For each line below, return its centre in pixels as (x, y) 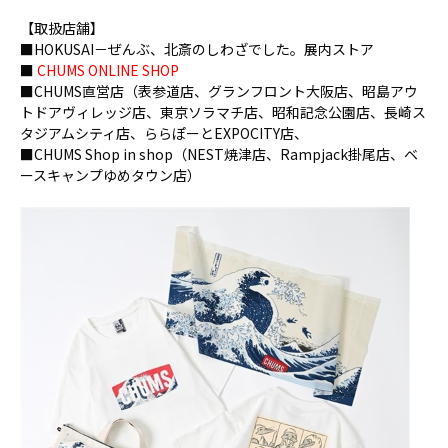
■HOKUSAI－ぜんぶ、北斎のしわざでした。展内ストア (197, 48)
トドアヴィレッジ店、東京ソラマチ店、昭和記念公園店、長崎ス (223, 111)
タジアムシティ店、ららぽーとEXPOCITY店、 (164, 132)
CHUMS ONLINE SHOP (108, 69)
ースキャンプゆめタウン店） (110, 174)
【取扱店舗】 (62, 27)
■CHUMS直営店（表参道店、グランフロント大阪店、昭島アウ (219, 90)
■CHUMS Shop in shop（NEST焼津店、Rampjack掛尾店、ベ (219, 153)
